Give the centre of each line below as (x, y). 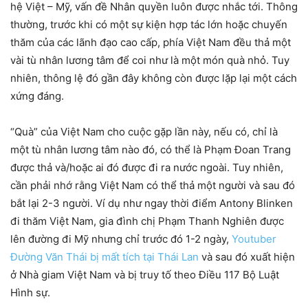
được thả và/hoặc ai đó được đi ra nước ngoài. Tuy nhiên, (147, 167)
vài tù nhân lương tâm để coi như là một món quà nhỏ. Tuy (150, 60)
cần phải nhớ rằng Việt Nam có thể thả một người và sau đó (153, 185)
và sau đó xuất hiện (247, 256)
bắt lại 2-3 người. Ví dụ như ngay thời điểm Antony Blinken (152, 203)
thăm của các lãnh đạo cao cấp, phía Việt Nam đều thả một (151, 42)
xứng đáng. (37, 96)
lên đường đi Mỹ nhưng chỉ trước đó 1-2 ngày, (121, 239)
